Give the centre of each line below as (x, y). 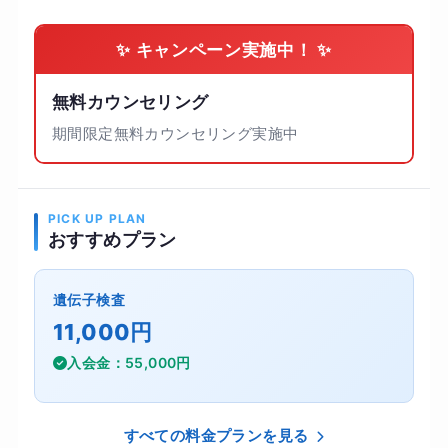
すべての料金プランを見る (217, 436)
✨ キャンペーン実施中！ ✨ (224, 50)
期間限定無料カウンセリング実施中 (175, 134)
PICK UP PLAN (97, 219)
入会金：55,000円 (129, 363)
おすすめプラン (112, 240)
